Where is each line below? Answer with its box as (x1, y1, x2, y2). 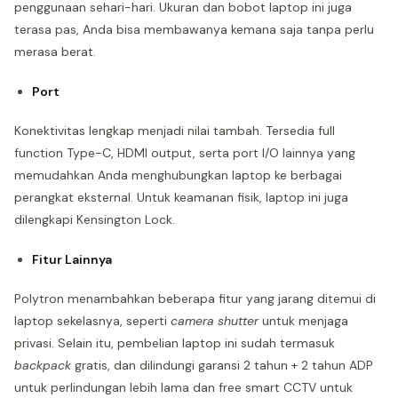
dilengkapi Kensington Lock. (14, 211, 175, 227)
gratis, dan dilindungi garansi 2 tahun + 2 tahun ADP (71, 357, 373, 373)
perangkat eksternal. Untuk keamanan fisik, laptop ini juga (14, 189, 348, 205)
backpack (14, 357, 71, 373)
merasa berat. (14, 44, 96, 60)
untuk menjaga (259, 313, 348, 329)
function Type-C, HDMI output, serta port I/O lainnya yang (14, 145, 355, 161)
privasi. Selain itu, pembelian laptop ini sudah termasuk (14, 335, 335, 351)
